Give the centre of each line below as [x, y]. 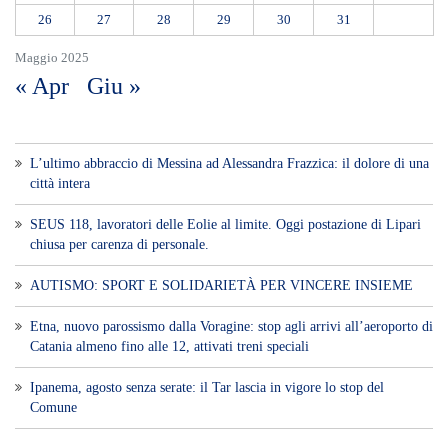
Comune [53, 407]
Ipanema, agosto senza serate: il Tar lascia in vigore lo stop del [207, 387]
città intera [60, 183]
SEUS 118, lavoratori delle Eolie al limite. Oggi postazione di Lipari [225, 224]
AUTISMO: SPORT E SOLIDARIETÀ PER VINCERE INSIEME [221, 285]
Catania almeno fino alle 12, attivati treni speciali [169, 346]
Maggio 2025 [52, 57]
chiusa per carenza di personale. [119, 244]
